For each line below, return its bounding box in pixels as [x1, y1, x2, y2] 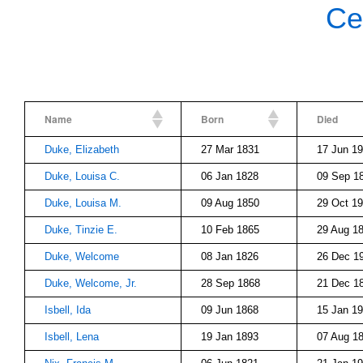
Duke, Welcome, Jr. [45, 277, 137, 289]
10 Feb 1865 [201, 224, 259, 236]
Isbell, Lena [45, 331, 99, 343]
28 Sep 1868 [201, 277, 260, 289]
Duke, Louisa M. [45, 197, 122, 209]
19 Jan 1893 [201, 331, 258, 343]
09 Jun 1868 [201, 304, 258, 316]
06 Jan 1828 [201, 170, 258, 182]
